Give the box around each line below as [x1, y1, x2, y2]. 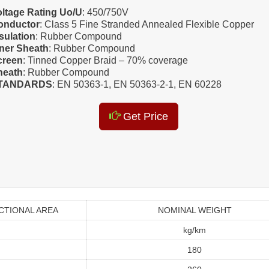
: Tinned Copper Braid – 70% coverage [23, 55, 189, 65]
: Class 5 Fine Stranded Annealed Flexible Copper [40, 19, 255, 29]
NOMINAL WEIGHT [157, 205, 232, 216]
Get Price [120, 110, 169, 122]
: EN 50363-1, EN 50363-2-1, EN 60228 [52, 79, 222, 89]
